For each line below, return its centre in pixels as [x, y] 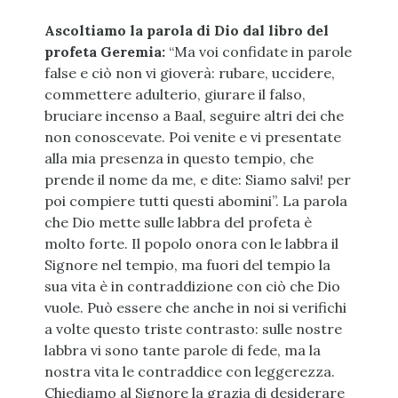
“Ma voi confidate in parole [258, 52]
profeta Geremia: [104, 52]
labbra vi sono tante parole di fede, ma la [182, 350]
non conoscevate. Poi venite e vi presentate [192, 137]
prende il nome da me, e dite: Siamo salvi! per [197, 180]
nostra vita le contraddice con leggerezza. [189, 372]
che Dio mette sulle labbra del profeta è [178, 223]
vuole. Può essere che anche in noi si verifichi [195, 308]
